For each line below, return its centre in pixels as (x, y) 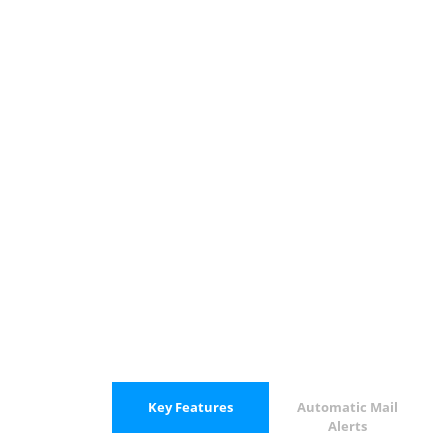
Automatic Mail (347, 407)
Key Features (190, 407)
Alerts (347, 426)
